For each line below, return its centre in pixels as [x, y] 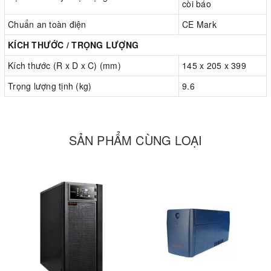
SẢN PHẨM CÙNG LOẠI [135, 140]
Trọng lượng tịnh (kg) [50, 86]
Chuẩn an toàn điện [47, 24]
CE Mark [199, 24]
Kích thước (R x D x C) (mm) [64, 66]
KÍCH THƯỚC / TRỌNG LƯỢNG [73, 45]
